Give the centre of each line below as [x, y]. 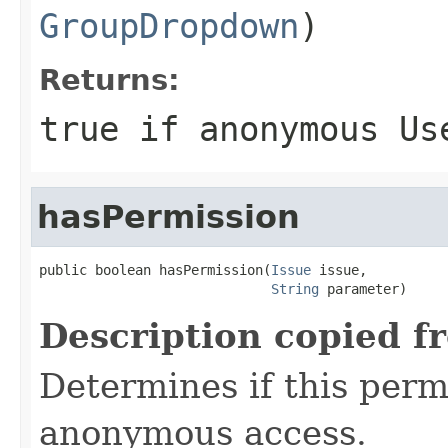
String [295, 288]
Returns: [109, 79]
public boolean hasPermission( [155, 269]
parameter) [363, 288]
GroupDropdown [169, 25]
